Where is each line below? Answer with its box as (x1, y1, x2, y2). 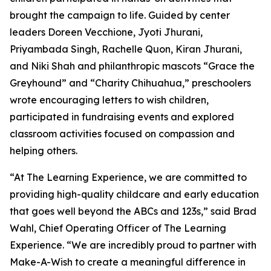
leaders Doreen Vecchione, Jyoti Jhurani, (10, 26, 203, 39)
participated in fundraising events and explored (10, 111, 234, 123)
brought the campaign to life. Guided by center (10, 9, 230, 22)
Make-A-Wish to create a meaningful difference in (10, 256, 246, 269)
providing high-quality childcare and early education (10, 188, 259, 201)
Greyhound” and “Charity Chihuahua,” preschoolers (10, 77, 251, 90)
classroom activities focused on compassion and (10, 128, 235, 140)
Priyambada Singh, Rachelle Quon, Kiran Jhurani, (10, 43, 242, 56)
